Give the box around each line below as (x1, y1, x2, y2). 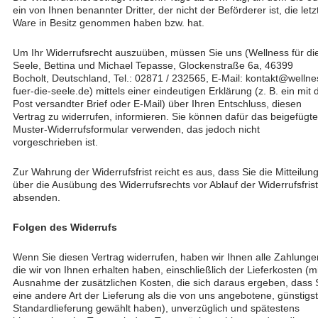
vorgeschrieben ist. (13, 136, 98, 148)
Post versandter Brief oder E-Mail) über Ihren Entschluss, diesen (13, 98, 302, 109)
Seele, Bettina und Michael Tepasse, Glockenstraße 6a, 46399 (13, 60, 293, 71)
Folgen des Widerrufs (13, 221, 117, 233)
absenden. (13, 192, 60, 203)
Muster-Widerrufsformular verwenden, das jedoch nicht (13, 124, 260, 135)
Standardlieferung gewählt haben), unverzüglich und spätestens (13, 302, 300, 314)
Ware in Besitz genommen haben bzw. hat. (13, 17, 204, 28)
